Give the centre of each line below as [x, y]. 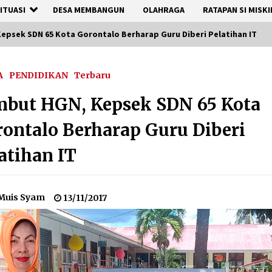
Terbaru [93, 75]
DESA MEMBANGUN [89, 10]
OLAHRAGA [164, 10]
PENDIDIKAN [39, 75]
